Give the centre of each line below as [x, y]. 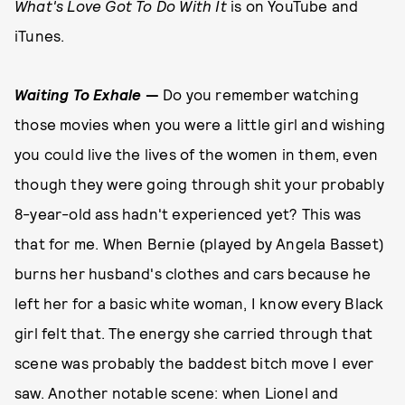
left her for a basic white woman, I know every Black [199, 303]
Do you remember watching [259, 94]
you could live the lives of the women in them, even [197, 154]
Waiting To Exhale [78, 94]
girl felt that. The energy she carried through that [194, 333]
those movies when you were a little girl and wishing [200, 124]
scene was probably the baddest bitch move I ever [194, 363]
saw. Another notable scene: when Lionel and [177, 393]
